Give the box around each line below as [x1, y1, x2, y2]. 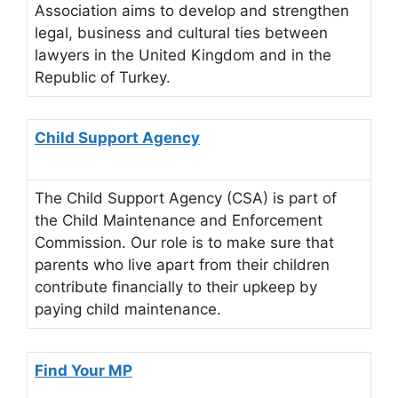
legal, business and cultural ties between [35, 23, 328, 42]
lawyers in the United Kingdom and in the [35, 45, 331, 64]
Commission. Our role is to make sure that [35, 234, 334, 252]
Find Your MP [35, 361, 132, 379]
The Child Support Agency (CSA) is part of [35, 189, 337, 208]
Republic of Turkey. [35, 68, 171, 86]
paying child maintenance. [35, 300, 221, 319]
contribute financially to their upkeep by [35, 278, 317, 297]
